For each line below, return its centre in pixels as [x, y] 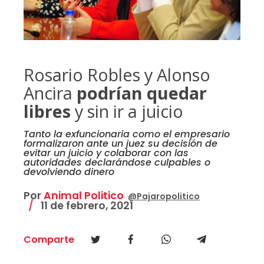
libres [47, 111]
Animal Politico [83, 196]
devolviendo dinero [69, 172]
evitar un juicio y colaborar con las [106, 153]
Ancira [50, 93]
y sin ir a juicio [127, 111]
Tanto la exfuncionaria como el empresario [126, 134]
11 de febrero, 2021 [85, 206]
